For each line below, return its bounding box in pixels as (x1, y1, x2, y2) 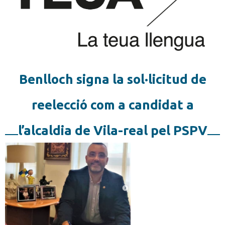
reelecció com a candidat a (31, 97, 194, 113)
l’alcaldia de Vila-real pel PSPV (18, 123, 207, 138)
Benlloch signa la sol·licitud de (19, 72, 206, 87)
